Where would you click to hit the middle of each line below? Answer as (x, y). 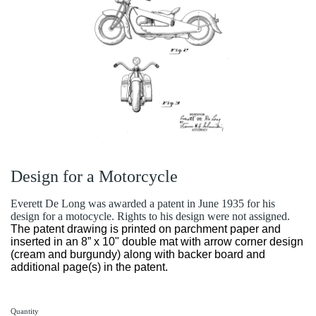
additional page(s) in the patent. (89, 267)
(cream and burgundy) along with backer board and (138, 254)
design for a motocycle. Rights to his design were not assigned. (150, 216)
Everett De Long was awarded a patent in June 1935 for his (143, 203)
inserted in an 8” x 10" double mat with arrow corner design (157, 242)
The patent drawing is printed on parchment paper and (146, 229)
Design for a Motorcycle (94, 176)
